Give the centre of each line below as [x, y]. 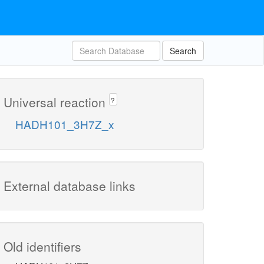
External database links [70, 186]
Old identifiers [42, 247]
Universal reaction [56, 102]
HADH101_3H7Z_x [65, 124]
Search [183, 51]
